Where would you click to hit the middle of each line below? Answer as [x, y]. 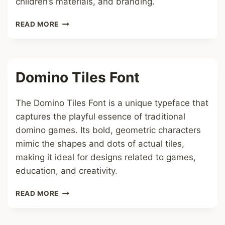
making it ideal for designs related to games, [106, 157]
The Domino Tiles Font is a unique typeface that [112, 103]
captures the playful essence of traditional [100, 117]
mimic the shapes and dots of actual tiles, [100, 144]
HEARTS [73, 32]
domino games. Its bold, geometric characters [108, 130]
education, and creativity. [67, 171]
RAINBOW [76, 22]
